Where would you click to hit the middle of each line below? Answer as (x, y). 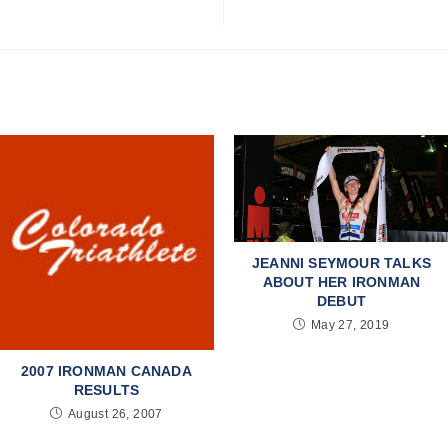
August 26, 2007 (115, 413)
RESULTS (106, 389)
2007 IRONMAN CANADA (106, 370)
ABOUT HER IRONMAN (341, 282)
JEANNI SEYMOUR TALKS (341, 263)
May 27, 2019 (350, 325)
